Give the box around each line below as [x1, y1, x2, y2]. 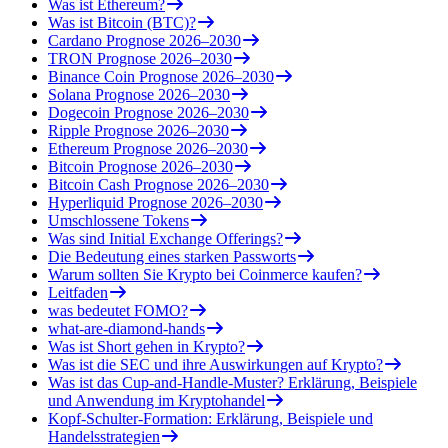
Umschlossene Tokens [48, 211, 189, 229]
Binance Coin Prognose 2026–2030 [48, 67, 274, 85]
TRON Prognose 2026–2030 [48, 49, 232, 67]
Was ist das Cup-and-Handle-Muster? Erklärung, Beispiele [48, 373, 417, 391]
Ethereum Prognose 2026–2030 [48, 139, 248, 157]
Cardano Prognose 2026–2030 [48, 31, 241, 49]
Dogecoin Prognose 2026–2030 [48, 103, 249, 121]
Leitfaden [48, 283, 108, 301]
